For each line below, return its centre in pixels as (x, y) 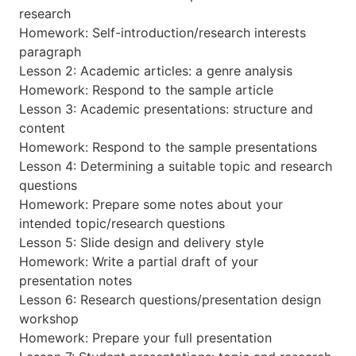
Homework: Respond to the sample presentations (168, 147)
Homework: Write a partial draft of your (139, 261)
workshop (49, 318)
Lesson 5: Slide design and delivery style (141, 242)
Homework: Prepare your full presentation (145, 337)
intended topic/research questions (122, 223)
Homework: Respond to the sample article (146, 89)
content (42, 128)
